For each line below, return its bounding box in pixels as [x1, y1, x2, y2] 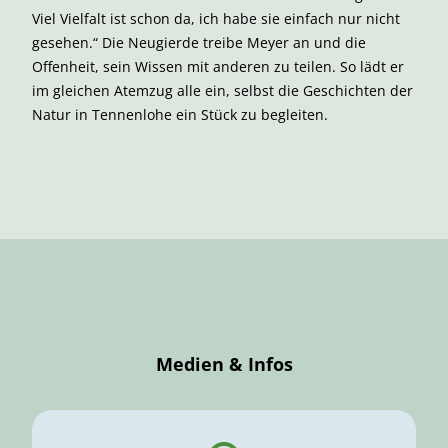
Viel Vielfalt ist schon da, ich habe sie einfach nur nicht [32, 9, 400, 28]
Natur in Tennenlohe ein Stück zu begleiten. [32, 105, 328, 124]
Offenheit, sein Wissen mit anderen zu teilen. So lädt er [32, 57, 404, 76]
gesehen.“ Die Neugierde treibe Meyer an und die [32, 33, 366, 52]
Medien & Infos [155, 352, 293, 376]
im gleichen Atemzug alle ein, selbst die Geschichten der [32, 81, 413, 100]
